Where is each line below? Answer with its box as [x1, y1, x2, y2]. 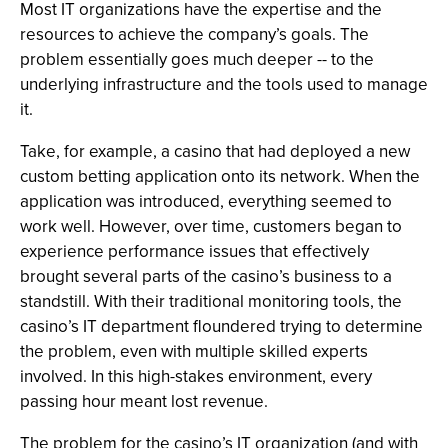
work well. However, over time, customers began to [20, 214, 402, 239]
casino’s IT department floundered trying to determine [20, 314, 423, 339]
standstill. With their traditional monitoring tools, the [20, 289, 402, 314]
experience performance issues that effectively [20, 239, 369, 264]
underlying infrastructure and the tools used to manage [20, 72, 428, 97]
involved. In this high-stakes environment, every [20, 364, 372, 389]
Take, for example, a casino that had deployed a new [20, 139, 410, 164]
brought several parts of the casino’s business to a [20, 264, 392, 289]
